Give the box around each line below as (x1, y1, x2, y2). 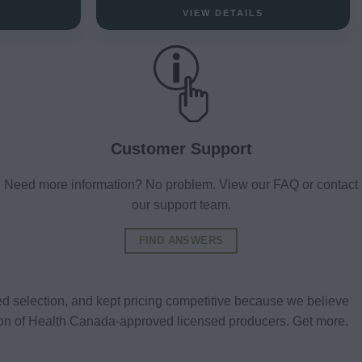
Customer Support (110, 139, 252, 158)
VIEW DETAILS (183, 7, 264, 18)
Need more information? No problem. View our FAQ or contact (4, 177, 358, 192)
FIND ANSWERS (138, 234, 224, 246)
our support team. (131, 197, 231, 212)
